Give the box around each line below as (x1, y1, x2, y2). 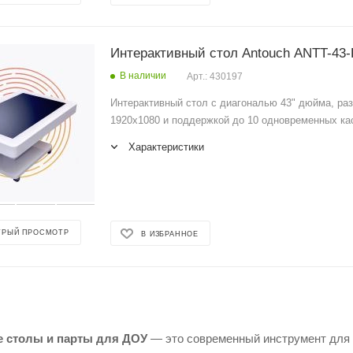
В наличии (120, 70, 167, 82)
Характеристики (128, 141, 205, 154)
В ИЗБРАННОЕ (141, 229, 199, 238)
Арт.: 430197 (187, 71, 243, 83)
